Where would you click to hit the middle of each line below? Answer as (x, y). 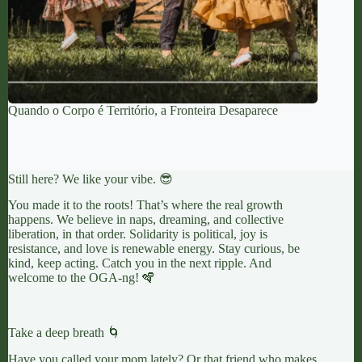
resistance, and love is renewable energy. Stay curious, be (154, 249)
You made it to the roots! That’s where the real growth (145, 205)
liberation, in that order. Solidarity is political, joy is (138, 234)
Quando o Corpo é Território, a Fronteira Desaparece (143, 111)
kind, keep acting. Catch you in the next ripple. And (140, 263)
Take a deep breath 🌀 (64, 333)
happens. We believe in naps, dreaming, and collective (146, 220)
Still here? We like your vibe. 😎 (90, 179)
